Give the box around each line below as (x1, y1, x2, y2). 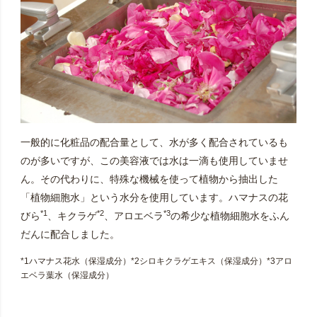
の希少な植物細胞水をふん (170, 210, 289, 222)
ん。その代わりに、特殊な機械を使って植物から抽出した (20, 173, 278, 185)
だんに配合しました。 (20, 229, 120, 241)
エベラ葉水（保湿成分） (20, 270, 114, 281)
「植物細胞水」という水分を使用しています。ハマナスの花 (20, 192, 288, 204)
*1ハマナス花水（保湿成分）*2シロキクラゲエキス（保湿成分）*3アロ (20, 256, 292, 267)
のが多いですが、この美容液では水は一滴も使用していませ (20, 155, 288, 167)
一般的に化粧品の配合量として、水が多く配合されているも (20, 137, 288, 149)
